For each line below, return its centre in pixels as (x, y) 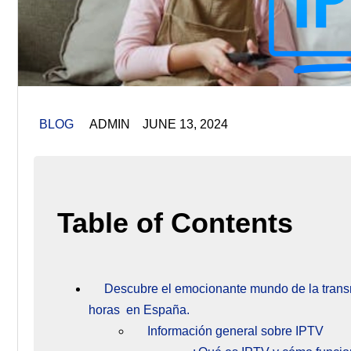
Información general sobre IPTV (235, 331)
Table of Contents (175, 223)
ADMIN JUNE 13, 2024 (151, 125)
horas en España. (139, 309)
